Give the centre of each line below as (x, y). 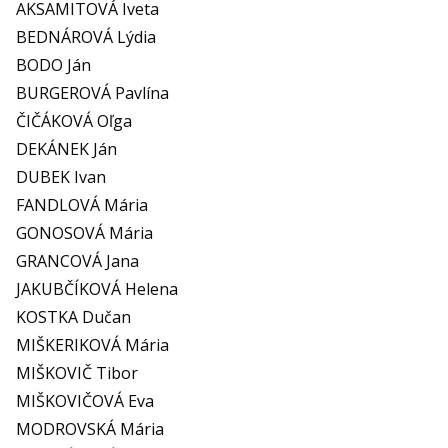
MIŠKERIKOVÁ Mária (92, 344)
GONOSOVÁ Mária (84, 232)
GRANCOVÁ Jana (77, 260)
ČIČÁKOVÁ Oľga (74, 120)
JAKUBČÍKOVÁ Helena (97, 288)
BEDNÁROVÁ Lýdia (86, 36)
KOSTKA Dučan (73, 316)
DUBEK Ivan (61, 176)
